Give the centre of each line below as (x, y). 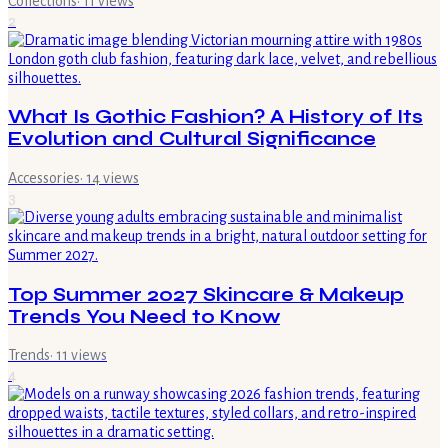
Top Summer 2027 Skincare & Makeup (206, 294)
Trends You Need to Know (144, 316)
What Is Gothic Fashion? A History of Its (215, 117)
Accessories (44, 177)
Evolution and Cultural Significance (192, 139)
